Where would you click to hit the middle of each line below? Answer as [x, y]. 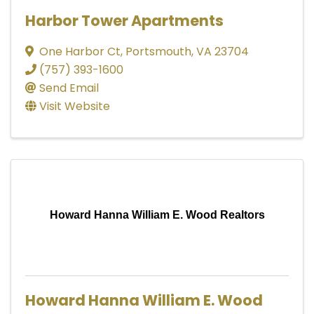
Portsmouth [158, 51]
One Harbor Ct [80, 51]
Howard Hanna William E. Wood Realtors [157, 214]
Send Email [69, 88]
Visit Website [75, 106]
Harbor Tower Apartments [124, 20]
